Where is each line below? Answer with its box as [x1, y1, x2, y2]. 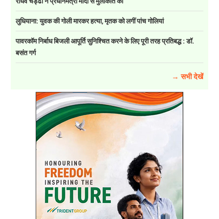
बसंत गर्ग [16, 48, 36, 58]
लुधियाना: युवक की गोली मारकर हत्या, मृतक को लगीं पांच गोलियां [16, 16, 164, 26]
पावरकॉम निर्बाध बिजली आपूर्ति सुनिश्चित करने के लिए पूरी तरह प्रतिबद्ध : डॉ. [16, 36, 195, 46]
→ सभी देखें [171, 71, 203, 82]
